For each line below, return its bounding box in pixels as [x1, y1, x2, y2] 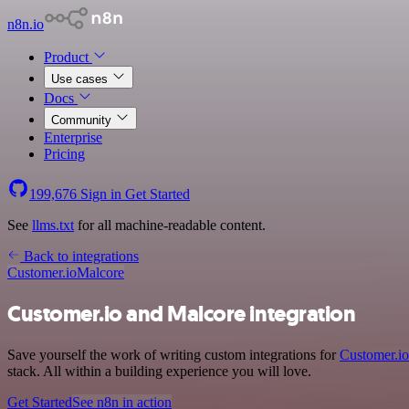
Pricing [44, 146, 85, 162]
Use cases [51, 72, 111, 86]
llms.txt [32, 217, 74, 233]
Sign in [77, 186, 125, 202]
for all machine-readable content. [74, 217, 266, 233]
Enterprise [44, 130, 102, 145]
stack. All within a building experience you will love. [7, 362, 311, 379]
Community [51, 113, 115, 127]
